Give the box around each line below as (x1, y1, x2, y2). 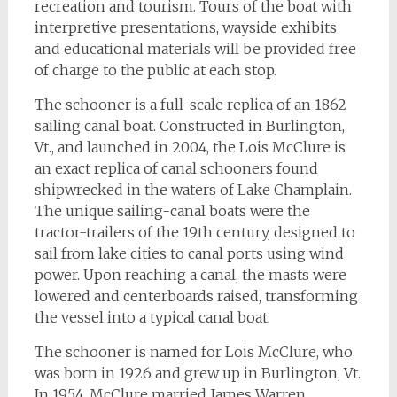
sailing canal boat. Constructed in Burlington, (34, 117, 345, 136)
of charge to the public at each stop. (34, 61, 276, 80)
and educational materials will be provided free (34, 40, 356, 58)
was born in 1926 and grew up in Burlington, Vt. (34, 364, 361, 383)
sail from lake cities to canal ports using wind (34, 245, 344, 263)
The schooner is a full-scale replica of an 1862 (34, 96, 346, 114)
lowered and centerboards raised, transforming (34, 287, 358, 306)
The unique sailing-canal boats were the (34, 202, 310, 221)
